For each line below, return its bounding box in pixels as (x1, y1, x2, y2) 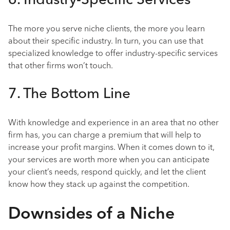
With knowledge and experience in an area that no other (8, 119, 219, 127)
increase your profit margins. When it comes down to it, (8, 144, 215, 152)
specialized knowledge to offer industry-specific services (8, 50, 218, 58)
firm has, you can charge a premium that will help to (8, 131, 201, 140)
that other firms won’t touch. (8, 62, 113, 70)
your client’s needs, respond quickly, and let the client (8, 168, 206, 177)
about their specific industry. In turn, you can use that (8, 37, 203, 46)
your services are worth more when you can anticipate (8, 156, 209, 164)
